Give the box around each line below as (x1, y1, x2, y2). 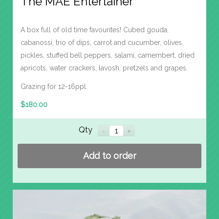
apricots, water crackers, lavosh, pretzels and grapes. (21, 64, 188, 72)
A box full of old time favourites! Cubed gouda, (21, 25, 169, 34)
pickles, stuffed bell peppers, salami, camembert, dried (21, 51, 195, 59)
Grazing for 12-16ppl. (21, 82, 88, 90)
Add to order (83, 151, 136, 161)
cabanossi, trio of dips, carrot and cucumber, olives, (21, 38, 183, 46)
